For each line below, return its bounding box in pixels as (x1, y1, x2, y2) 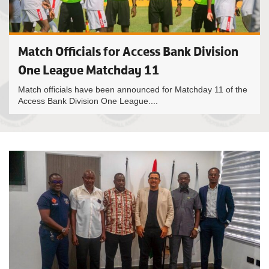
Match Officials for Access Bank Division (18, 43, 238, 59)
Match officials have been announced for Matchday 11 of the (18, 85, 247, 94)
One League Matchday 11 (18, 62, 160, 78)
